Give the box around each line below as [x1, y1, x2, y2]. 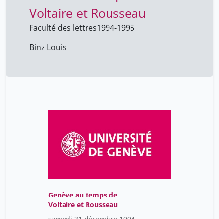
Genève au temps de [48, 190, 117, 200]
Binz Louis [29, 42, 66, 53]
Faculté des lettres [29, 22, 97, 34]
